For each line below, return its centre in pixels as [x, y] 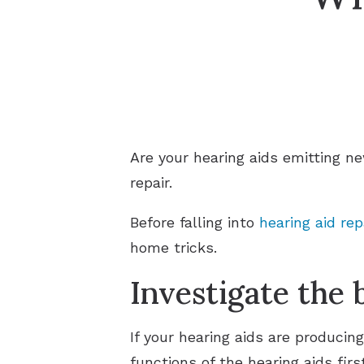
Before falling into [195, 222]
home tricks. [173, 247]
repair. [151, 182]
